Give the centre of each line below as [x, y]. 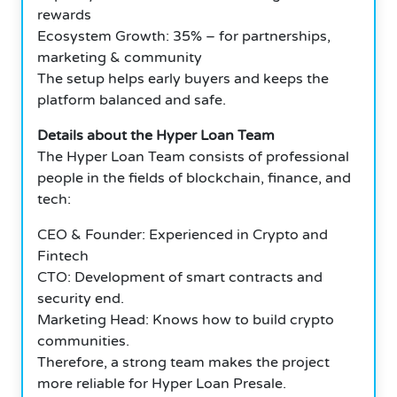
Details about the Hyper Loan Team [156, 135]
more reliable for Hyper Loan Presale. [162, 383]
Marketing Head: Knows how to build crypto [186, 319]
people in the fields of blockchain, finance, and [194, 178]
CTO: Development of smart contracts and [180, 277]
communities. [83, 341]
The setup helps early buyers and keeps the [183, 78]
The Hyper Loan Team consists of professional [193, 156]
